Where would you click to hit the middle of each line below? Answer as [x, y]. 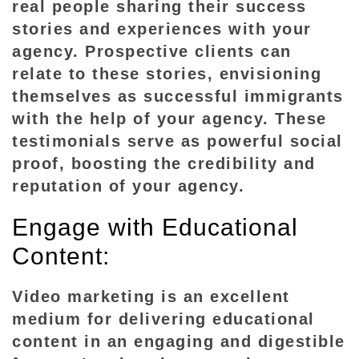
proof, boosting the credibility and [164, 163]
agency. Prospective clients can [152, 51]
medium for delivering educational [163, 319]
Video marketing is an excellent [151, 296]
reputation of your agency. [128, 186]
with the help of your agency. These [169, 119]
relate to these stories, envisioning [167, 74]
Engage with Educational [155, 227]
